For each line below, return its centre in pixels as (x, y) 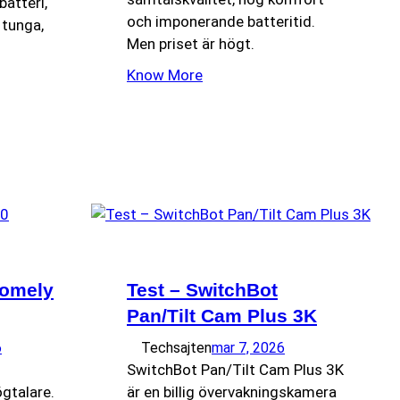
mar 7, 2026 (248, 348)
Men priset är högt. (191, 43)
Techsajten (176, 348)
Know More (165, 75)
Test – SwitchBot (202, 290)
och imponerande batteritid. (221, 21)
